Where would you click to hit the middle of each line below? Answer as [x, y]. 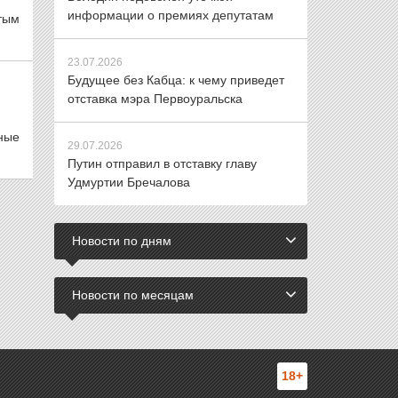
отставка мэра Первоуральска [155, 99]
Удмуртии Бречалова [129, 182]
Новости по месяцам [133, 295]
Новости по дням [122, 241]
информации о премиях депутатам [171, 15]
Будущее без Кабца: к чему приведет [176, 80]
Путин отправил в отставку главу [162, 163]
